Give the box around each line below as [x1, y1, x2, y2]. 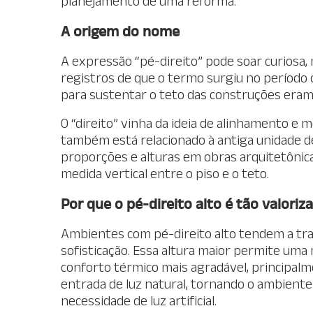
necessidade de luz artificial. [61, 292, 217, 308]
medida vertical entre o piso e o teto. [61, 165, 269, 181]
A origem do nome [61, 22, 180, 39]
